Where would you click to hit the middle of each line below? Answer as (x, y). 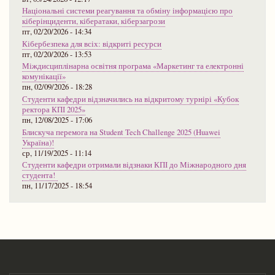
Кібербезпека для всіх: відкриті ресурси (92, 44)
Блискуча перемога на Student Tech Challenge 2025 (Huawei (121, 132)
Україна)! (38, 142)
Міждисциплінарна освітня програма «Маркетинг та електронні (133, 66)
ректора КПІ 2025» (54, 110)
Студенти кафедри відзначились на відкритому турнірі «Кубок (130, 99)
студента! (40, 176)
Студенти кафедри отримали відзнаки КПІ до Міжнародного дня (134, 165)
